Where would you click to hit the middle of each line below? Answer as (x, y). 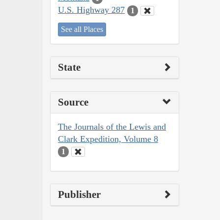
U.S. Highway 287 (91, 10)
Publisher (79, 195)
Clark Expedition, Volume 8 (108, 139)
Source (73, 102)
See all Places (82, 29)
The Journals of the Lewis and (112, 126)
